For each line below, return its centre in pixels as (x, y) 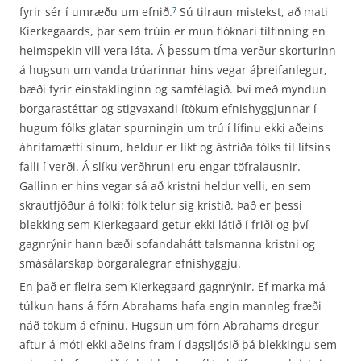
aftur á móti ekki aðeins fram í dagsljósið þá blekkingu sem (178, 344)
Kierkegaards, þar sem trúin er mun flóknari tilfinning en (172, 31)
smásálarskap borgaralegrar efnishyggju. (130, 263)
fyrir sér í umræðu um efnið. (96, 12)
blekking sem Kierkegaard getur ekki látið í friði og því (164, 224)
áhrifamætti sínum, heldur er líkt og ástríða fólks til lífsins (175, 147)
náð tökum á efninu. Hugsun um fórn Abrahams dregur (169, 325)
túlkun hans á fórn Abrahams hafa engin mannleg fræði (170, 306)
